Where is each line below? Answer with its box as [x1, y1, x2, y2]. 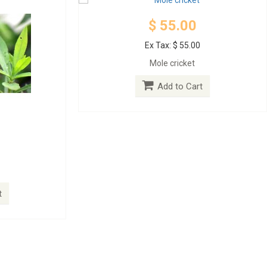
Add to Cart [157, 80, 203, 92]
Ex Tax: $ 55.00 [144, 40, 200, 50]
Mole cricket [150, 58, 195, 68]
